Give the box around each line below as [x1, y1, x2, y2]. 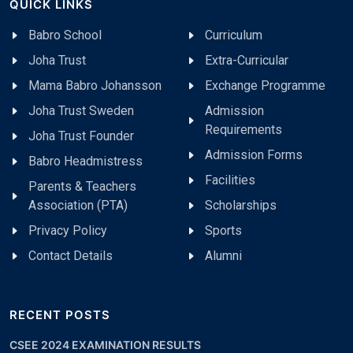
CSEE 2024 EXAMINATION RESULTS [9, 337, 201, 351]
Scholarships [205, 197, 277, 213]
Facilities [205, 172, 255, 188]
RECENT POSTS [9, 307, 110, 322]
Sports [205, 222, 242, 238]
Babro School [28, 27, 102, 43]
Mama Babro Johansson [28, 77, 162, 93]
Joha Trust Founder [28, 128, 134, 143]
